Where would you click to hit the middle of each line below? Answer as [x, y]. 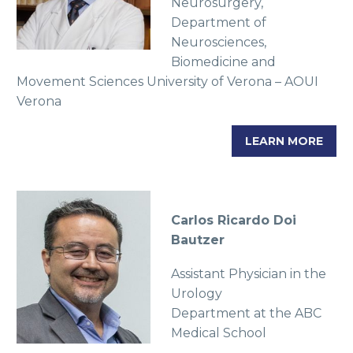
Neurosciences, [218, 42]
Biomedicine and [223, 61]
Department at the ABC [246, 313]
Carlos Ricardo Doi [233, 221]
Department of [218, 22]
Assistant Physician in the [248, 273]
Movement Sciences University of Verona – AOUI [167, 81]
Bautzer [197, 240]
